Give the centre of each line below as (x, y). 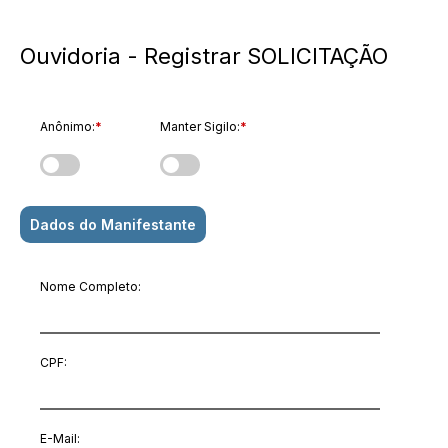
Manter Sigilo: (200, 126)
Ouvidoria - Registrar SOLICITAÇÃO (204, 56)
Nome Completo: (90, 286)
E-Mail (58, 438)
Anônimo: (67, 126)
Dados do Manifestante (113, 224)
